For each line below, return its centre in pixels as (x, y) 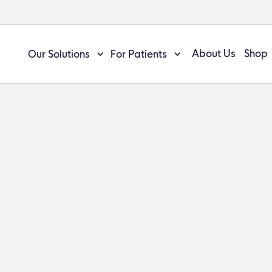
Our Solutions (59, 54)
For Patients (139, 54)
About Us (214, 54)
